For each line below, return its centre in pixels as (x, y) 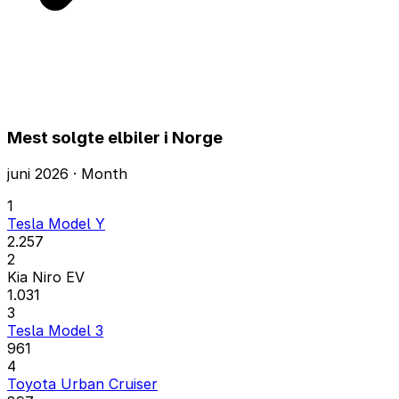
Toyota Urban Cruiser (82, 383)
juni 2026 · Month (67, 173)
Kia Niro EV (46, 277)
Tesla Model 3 (55, 330)
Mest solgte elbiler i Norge (115, 138)
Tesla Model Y (56, 223)
